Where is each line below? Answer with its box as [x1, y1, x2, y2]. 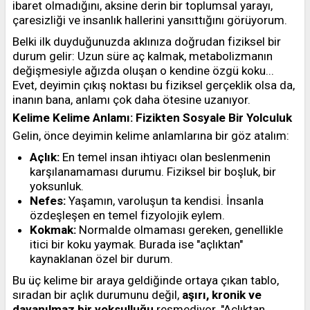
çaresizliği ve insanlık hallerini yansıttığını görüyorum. [12, 13, 287, 27]
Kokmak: [30, 223, 76, 237]
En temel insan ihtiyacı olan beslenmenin [60, 150, 271, 164]
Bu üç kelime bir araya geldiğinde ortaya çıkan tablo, [12, 273, 279, 287]
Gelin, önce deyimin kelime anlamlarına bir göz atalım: [12, 129, 289, 143]
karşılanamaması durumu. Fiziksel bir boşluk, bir [30, 165, 276, 179]
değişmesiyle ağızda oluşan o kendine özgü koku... [12, 64, 274, 77]
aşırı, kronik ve [182, 288, 262, 302]
